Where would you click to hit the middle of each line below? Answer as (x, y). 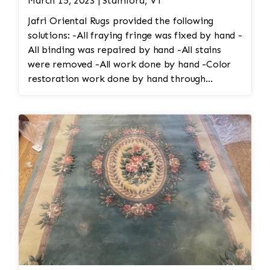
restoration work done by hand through (117, 79)
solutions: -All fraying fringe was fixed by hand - (50, 36)
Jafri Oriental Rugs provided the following (121, 21)
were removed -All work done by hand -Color (130, 64)
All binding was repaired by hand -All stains (124, 50)
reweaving (51, 93)
